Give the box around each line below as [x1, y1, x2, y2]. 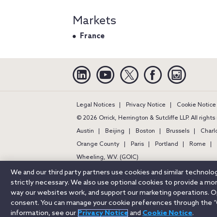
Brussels [166, 127, 189, 135]
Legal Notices [77, 101, 115, 108]
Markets [73, 14, 116, 28]
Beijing [105, 127, 124, 135]
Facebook [162, 65, 193, 73]
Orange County [77, 140, 120, 148]
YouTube [114, 65, 142, 73]
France [80, 31, 105, 41]
